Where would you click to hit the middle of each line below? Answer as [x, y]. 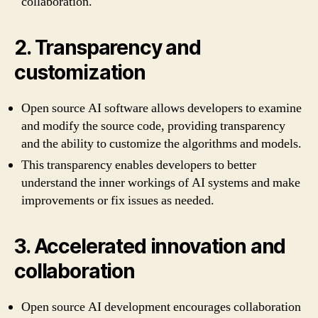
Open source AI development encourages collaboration [161, 307]
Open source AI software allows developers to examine [161, 108]
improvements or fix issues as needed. [118, 200]
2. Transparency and [108, 47]
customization [80, 72]
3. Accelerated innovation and [150, 246]
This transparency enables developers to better [139, 165]
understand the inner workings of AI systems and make [161, 182]
